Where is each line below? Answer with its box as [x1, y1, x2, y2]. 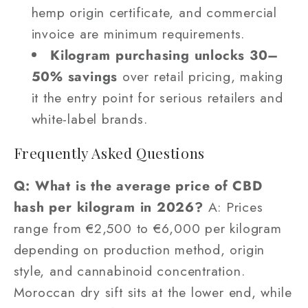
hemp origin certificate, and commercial [31, 3, 277, 23]
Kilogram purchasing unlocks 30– [50, 45, 279, 65]
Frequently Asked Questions [13, 142, 205, 162]
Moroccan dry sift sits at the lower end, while [13, 283, 292, 302]
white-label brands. [31, 109, 148, 129]
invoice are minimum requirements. [31, 24, 245, 44]
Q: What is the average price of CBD [13, 176, 263, 196]
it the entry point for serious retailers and [31, 88, 283, 108]
